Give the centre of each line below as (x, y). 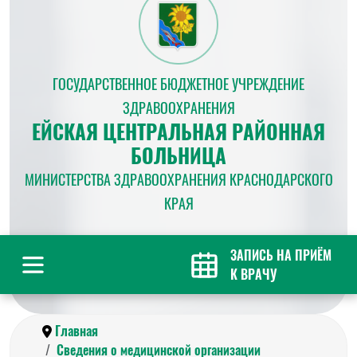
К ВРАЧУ (254, 274)
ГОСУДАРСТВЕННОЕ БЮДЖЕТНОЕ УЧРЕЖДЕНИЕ (178, 84)
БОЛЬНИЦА (178, 155)
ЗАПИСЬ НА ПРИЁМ (281, 255)
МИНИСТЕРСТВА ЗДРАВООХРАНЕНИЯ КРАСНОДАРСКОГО (178, 179)
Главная (76, 331)
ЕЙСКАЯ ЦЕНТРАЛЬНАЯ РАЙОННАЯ (178, 131)
